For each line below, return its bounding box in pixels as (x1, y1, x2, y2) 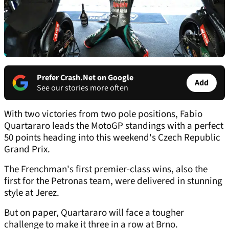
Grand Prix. (4, 143, 50, 157)
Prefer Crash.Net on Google (37, 72, 133, 84)
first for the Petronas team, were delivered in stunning (4, 174, 222, 189)
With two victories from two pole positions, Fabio (4, 107, 202, 122)
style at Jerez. (4, 186, 59, 200)
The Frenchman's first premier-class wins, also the (4, 163, 208, 177)
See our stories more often (37, 82, 128, 94)
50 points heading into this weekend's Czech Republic (4, 131, 220, 145)
